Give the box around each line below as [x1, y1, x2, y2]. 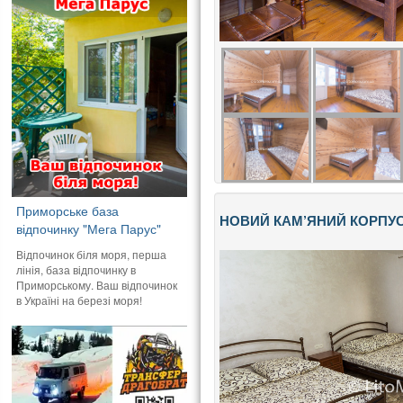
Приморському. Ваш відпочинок [16, 276, 178, 292]
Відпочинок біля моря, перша [16, 246, 167, 262]
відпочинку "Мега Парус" [16, 219, 162, 237]
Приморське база [16, 201, 120, 219]
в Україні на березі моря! [16, 291, 143, 308]
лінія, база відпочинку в [16, 261, 137, 277]
